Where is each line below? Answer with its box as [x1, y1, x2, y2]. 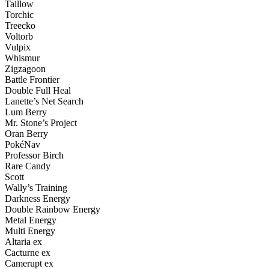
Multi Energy [5, 225, 55, 236]
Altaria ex [5, 236, 42, 247]
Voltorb [5, 31, 33, 41]
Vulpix [5, 41, 31, 52]
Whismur [5, 52, 40, 63]
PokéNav [5, 139, 40, 150]
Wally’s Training [5, 182, 67, 193]
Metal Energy [5, 214, 56, 225]
